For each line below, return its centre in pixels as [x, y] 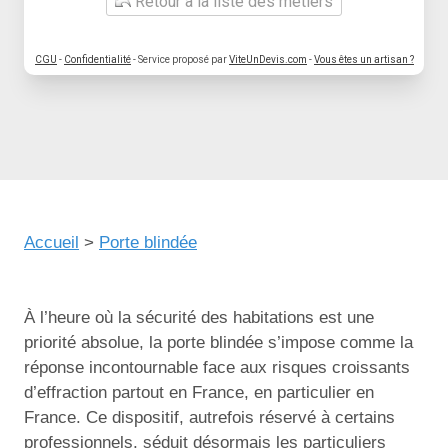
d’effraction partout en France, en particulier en [199, 392]
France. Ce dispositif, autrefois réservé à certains [209, 417]
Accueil [51, 242]
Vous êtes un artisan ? [364, 59]
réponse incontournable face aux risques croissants [217, 367]
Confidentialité [97, 59]
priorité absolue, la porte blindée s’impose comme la [218, 342]
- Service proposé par [180, 59]
